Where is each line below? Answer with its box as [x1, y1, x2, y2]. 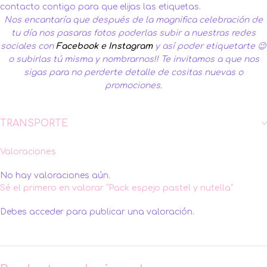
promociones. [105, 81, 162, 91]
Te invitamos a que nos [160, 55, 259, 64]
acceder [29, 207, 64, 217]
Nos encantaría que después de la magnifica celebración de [4, 15, 263, 25]
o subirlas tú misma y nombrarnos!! [8, 55, 161, 64]
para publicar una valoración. [64, 207, 194, 217]
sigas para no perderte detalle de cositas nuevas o [24, 68, 243, 77]
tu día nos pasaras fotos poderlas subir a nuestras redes [11, 29, 256, 38]
